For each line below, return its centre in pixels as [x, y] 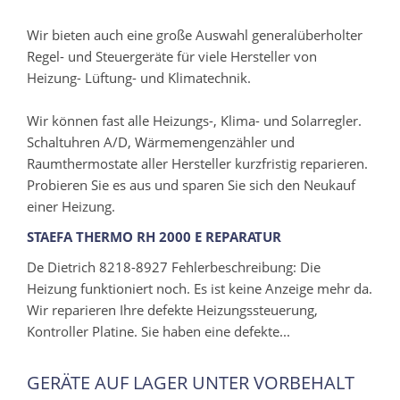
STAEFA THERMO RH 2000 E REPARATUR [154, 236]
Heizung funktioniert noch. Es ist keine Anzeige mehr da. [200, 288]
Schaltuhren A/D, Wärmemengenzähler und [161, 142]
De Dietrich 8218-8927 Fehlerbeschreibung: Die [174, 267]
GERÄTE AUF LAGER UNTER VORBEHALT [191, 382]
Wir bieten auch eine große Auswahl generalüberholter [195, 34]
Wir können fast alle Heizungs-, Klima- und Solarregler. [194, 120]
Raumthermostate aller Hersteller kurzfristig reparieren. [197, 163]
